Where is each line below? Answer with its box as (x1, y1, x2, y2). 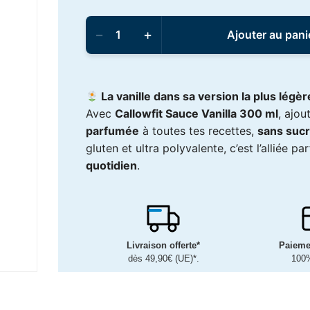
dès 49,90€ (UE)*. (127, 253, 199, 264)
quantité (86, 14, 129, 28)
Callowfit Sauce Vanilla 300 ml (115, 107, 278, 121)
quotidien (86, 158, 137, 173)
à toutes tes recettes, (139, 124, 257, 138)
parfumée (86, 124, 139, 138)
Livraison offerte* (127, 240, 200, 251)
